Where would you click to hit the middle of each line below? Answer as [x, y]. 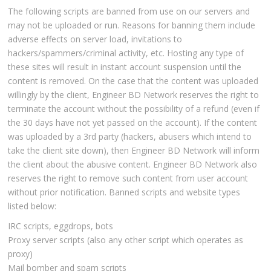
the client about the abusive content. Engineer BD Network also [133, 165]
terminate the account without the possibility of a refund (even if [134, 109]
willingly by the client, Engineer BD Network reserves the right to [134, 95]
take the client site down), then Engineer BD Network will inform [134, 151]
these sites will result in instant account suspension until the [125, 67]
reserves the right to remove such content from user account [128, 178]
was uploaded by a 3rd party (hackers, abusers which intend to [130, 137]
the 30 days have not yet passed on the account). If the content [133, 123]
